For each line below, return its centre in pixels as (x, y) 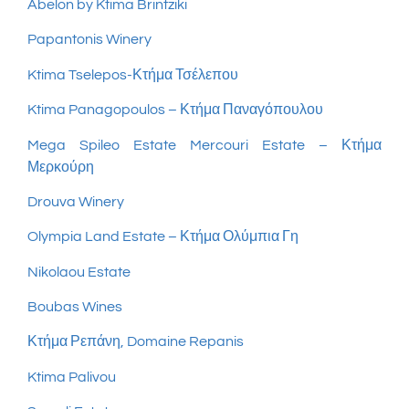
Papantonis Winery (89, 40)
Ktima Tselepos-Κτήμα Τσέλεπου (133, 74)
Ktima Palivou (72, 377)
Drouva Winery (76, 201)
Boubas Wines (75, 307)
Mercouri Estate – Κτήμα (286, 145)
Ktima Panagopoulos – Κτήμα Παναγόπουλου (175, 110)
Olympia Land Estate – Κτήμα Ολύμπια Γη (163, 237)
